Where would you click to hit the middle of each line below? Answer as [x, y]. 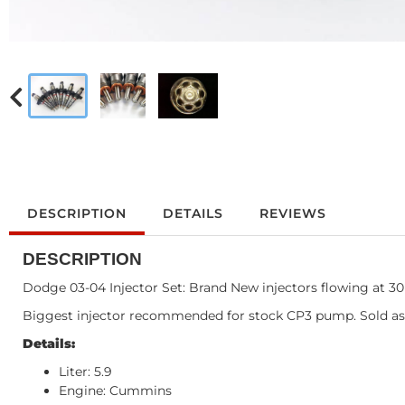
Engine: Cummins [115, 391]
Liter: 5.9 [85, 372]
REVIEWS [293, 214]
